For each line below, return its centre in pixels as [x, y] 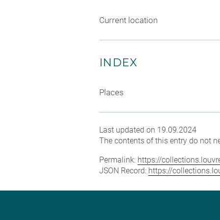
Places [111, 92]
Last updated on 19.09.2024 [148, 130]
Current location [128, 20]
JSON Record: [124, 171]
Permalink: [118, 160]
